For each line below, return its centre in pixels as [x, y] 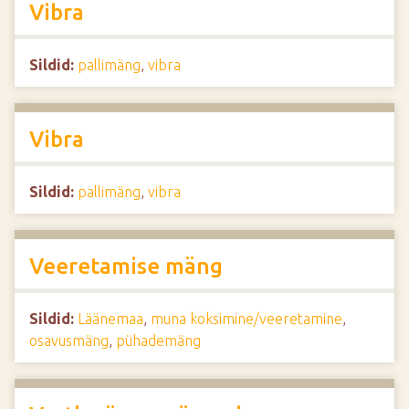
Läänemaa [110, 319]
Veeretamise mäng [126, 266]
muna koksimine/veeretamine [246, 319]
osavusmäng [69, 341]
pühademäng [158, 341]
